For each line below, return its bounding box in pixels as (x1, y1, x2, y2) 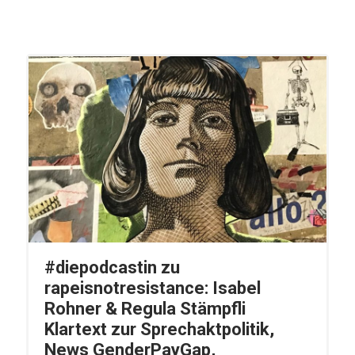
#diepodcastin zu (44, 258, 180, 278)
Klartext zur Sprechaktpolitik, (44, 319, 274, 340)
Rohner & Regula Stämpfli (44, 299, 246, 319)
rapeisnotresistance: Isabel (44, 278, 261, 299)
